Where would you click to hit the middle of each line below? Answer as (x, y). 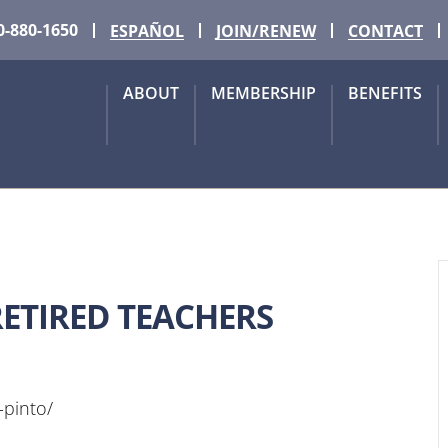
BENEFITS (385, 93)
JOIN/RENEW (266, 30)
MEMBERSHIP (263, 93)
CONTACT (385, 30)
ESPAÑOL (147, 30)
